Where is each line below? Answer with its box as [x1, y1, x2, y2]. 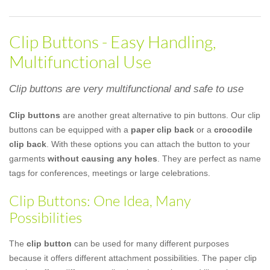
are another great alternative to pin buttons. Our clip [60, 110, 260, 120]
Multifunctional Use [9, 51, 151, 72]
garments [9, 154, 48, 163]
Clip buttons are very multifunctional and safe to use [9, 83, 243, 95]
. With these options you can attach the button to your [46, 139, 250, 149]
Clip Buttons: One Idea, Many [9, 192, 191, 210]
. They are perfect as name [157, 154, 261, 163]
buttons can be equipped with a [9, 125, 131, 134]
